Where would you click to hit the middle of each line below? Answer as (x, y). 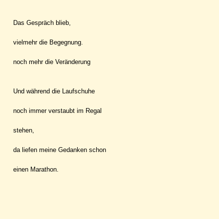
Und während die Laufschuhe (54, 91)
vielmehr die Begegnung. (48, 42)
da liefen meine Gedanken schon (60, 150)
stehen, (24, 130)
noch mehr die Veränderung (52, 62)
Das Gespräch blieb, (42, 22)
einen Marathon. (36, 169)
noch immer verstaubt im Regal (57, 110)
